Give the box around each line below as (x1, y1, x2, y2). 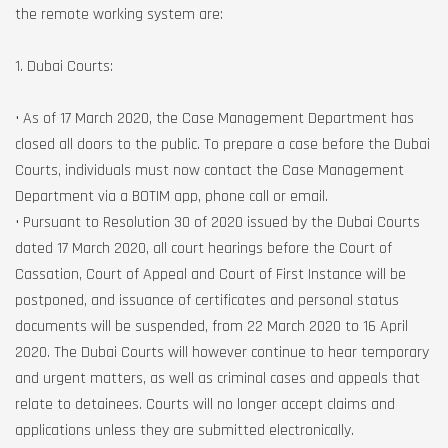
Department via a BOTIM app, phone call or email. (15, 186, 328, 207)
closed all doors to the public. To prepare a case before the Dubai (15, 134, 430, 155)
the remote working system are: (15, 4, 223, 25)
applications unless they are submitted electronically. (15, 420, 354, 441)
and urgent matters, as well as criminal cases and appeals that (15, 368, 420, 389)
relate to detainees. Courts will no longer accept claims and (15, 394, 395, 415)
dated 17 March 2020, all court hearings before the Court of (15, 238, 392, 259)
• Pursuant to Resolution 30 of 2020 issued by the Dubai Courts (15, 212, 420, 233)
